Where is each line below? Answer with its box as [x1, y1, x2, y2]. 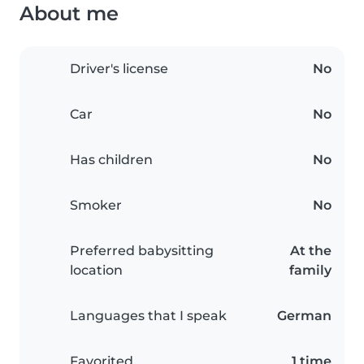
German [277, 308, 331, 324]
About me [19, 2, 119, 26]
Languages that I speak [70, 308, 227, 324]
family [289, 262, 331, 279]
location [70, 262, 123, 279]
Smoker [70, 197, 122, 214]
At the [290, 243, 331, 259]
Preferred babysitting [70, 243, 214, 259]
